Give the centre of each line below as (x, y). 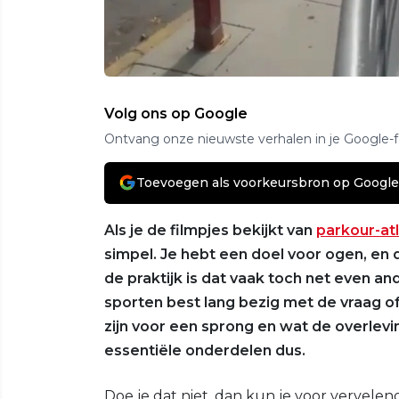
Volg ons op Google (176, 113)
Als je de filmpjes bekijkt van (210, 230)
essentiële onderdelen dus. (205, 350)
